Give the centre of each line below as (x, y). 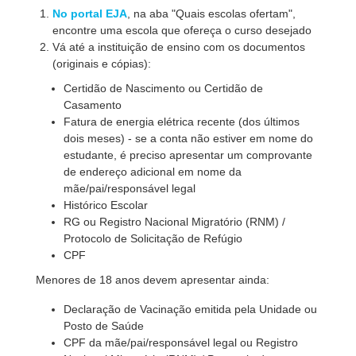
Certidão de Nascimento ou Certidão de (163, 88)
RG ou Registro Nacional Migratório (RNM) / (174, 222)
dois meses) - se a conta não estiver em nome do (188, 138)
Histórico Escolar (106, 205)
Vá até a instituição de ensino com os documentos (179, 47)
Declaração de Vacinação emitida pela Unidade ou (190, 309)
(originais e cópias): (102, 64)
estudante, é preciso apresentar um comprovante (188, 155)
